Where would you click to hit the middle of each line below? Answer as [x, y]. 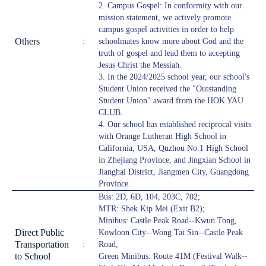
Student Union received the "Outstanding [167, 89]
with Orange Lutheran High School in [162, 137]
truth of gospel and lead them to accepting [169, 53]
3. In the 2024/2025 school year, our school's [174, 77]
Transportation [42, 245]
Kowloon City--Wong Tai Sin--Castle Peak [171, 233]
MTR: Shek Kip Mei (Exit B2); [152, 209]
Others [27, 42]
